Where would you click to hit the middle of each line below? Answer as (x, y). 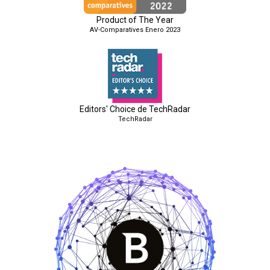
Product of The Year (135, 20)
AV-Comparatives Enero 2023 (135, 30)
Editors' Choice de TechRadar (135, 109)
